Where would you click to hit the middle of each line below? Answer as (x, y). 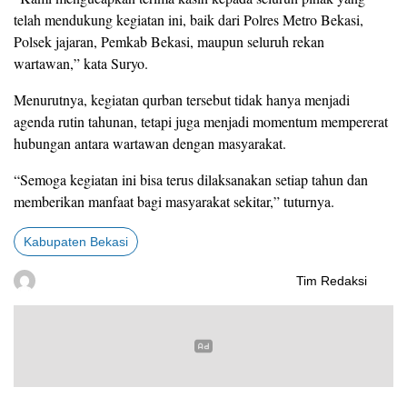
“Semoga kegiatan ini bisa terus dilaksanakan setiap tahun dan (191, 180)
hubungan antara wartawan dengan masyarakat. (150, 144)
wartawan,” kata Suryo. (81, 64)
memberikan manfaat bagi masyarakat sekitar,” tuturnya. (174, 202)
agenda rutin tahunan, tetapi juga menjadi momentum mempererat (201, 122)
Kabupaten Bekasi (76, 242)
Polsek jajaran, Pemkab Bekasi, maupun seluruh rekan (169, 42)
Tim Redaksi (332, 281)
